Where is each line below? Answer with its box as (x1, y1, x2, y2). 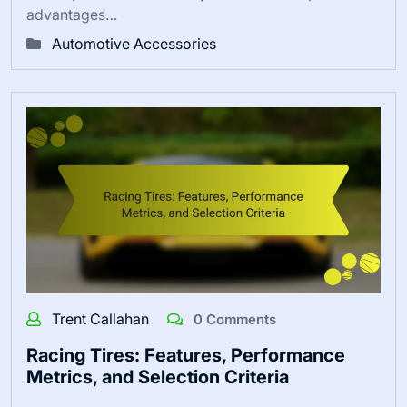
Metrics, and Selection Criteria (26, 365, 289, 388)
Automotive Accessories (52, 34, 216, 53)
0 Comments (190, 310, 276, 328)
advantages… (26, 5, 117, 24)
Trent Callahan (52, 309, 153, 328)
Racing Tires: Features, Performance (26, 343, 345, 366)
